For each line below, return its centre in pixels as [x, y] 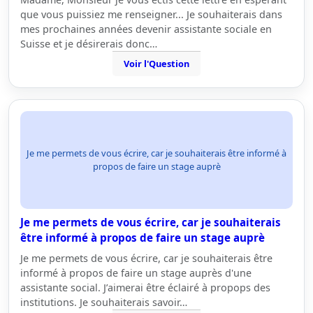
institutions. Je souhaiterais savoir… [104, 302]
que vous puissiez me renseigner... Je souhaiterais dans [151, 14]
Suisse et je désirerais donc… [89, 44]
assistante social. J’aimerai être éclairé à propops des [145, 287]
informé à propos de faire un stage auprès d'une [136, 273]
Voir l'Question [156, 64]
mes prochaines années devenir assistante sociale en [146, 29]
